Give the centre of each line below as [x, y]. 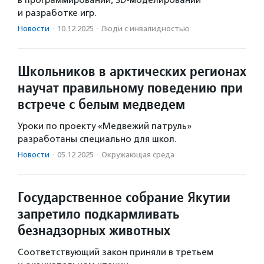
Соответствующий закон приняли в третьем [115, 253]
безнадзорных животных [94, 230]
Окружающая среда [138, 155]
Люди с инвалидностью [146, 29]
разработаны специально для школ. [97, 139]
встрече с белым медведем [101, 104]
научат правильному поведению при [130, 88]
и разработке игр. [57, 13]
